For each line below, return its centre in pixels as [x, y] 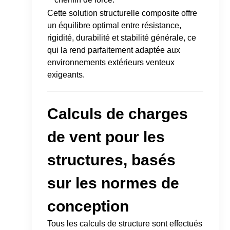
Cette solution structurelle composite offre [122, 13]
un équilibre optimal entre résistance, [114, 25]
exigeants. [66, 74]
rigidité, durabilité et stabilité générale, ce [122, 37]
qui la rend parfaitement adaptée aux [114, 50]
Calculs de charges [118, 113]
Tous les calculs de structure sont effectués [125, 223]
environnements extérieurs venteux [111, 62]
